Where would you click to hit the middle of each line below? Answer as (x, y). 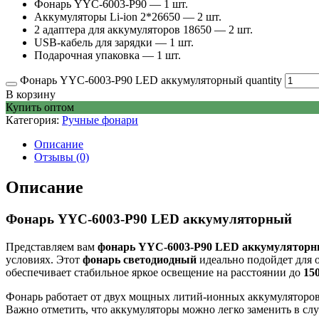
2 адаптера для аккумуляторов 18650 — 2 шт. (143, 30)
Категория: (34, 120)
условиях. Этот (44, 260)
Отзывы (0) (62, 157)
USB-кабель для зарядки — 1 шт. (114, 43)
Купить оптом (40, 108)
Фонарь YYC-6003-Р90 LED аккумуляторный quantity (151, 80)
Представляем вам (52, 247)
